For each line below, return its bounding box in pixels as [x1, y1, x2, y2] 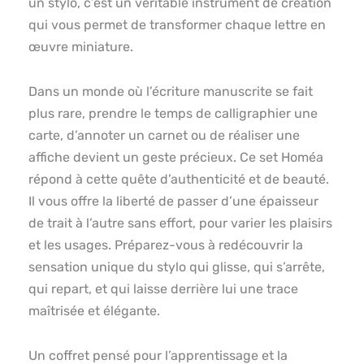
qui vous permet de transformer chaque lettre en [28, 17, 326, 33]
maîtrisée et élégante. [28, 303, 160, 319]
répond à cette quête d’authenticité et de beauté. [28, 171, 329, 188]
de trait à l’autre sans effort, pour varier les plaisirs [28, 215, 332, 232]
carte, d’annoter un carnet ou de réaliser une [28, 128, 300, 144]
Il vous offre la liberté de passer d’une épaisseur [28, 193, 318, 210]
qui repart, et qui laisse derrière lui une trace [28, 281, 298, 297]
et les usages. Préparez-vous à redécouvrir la [28, 237, 303, 253]
